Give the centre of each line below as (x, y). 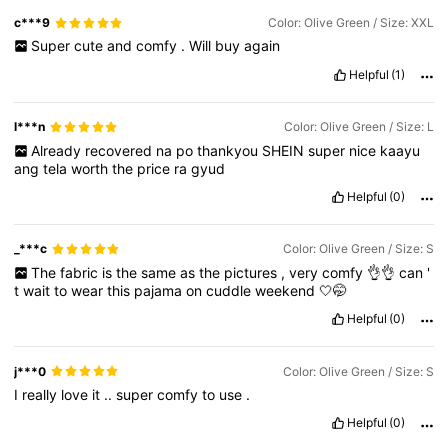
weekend (287, 290)
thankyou (229, 150)
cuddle (231, 290)
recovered (120, 150)
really (42, 394)
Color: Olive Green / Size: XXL (350, 23)
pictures (252, 272)
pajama (160, 290)
